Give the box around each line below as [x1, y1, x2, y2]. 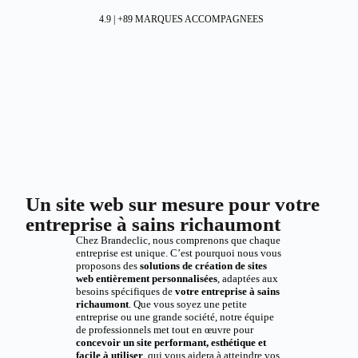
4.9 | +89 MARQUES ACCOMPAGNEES [98, 14, 264, 25]
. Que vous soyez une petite [128, 298, 247, 310]
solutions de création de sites [139, 260, 267, 272]
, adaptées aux [217, 272, 278, 284]
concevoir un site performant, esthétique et [75, 336, 266, 348]
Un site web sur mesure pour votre [26, 193, 320, 215]
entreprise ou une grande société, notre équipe [75, 311, 274, 323]
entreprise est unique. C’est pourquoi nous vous [75, 247, 281, 259]
